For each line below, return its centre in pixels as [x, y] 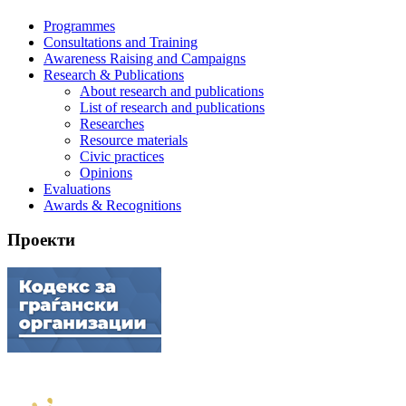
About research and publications [172, 91]
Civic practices [122, 156]
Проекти [41, 240]
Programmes [79, 25]
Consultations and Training [121, 42]
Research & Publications [114, 74]
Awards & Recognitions [112, 205]
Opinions [106, 172]
